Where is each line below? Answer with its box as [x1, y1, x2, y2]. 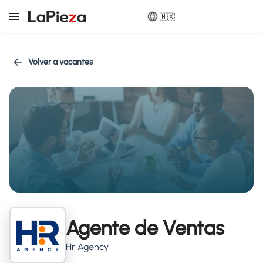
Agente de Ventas [66, 215, 224, 240]
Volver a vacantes [28, 57, 93, 67]
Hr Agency [66, 241, 109, 252]
